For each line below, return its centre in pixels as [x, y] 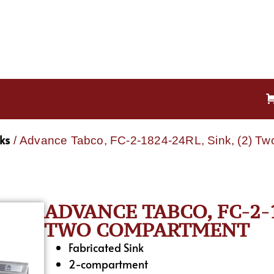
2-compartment [109, 264]
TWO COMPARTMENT [147, 230]
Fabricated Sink [106, 247]
